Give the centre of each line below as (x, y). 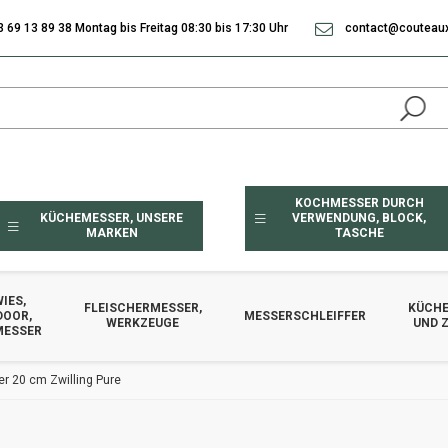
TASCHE (359, 233)
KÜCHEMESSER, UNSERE (112, 218)
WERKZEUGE (142, 323)
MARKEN (111, 233)
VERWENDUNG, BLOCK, (359, 218)
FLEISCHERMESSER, (142, 308)
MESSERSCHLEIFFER (304, 315)
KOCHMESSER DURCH (359, 203)
